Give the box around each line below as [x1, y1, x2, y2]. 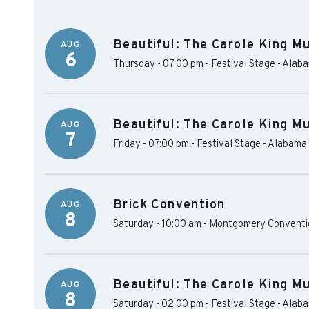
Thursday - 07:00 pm [113, 58, 203, 71]
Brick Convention [113, 197, 226, 213]
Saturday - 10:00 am [113, 218, 201, 231]
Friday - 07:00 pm [113, 138, 189, 151]
